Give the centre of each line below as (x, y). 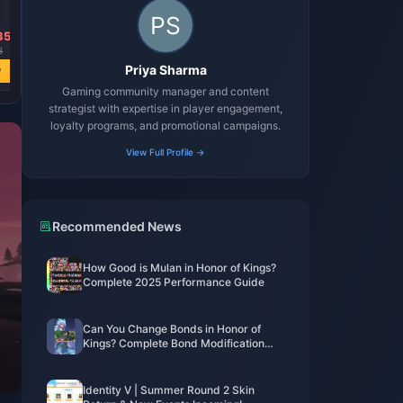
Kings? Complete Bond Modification (174, 343)
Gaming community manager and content (166, 91)
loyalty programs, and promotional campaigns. (166, 125)
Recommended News (117, 226)
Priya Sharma (166, 70)
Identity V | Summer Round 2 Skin (169, 390)
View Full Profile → (166, 152)
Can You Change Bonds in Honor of (172, 329)
